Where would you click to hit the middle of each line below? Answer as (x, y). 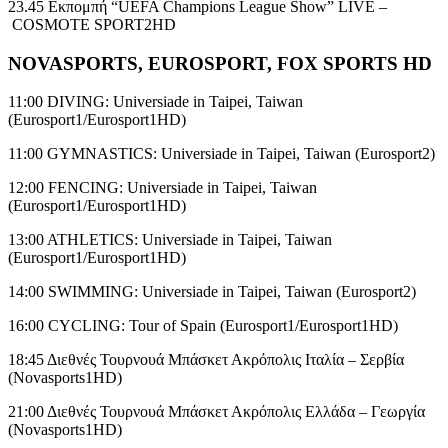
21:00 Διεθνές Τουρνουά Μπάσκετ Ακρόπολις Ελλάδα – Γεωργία (216, 412)
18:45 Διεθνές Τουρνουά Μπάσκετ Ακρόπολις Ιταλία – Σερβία (208, 360)
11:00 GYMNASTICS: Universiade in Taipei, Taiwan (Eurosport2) (221, 154)
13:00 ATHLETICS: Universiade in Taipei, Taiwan (170, 240)
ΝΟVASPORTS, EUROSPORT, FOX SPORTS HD (220, 63)
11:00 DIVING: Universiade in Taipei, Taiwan (155, 102)
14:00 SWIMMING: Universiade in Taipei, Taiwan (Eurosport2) (212, 292)
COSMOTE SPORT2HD (92, 24)
